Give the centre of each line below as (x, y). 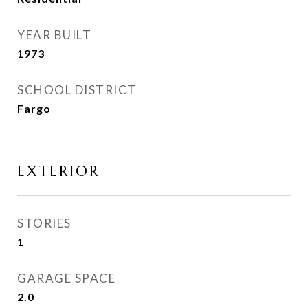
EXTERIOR (58, 171)
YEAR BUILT (54, 35)
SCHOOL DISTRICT (77, 90)
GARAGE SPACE (66, 278)
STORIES (44, 223)
